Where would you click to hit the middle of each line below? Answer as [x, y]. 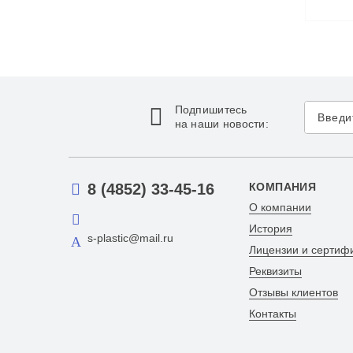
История [270, 229]
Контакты [272, 314]
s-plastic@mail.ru [130, 238]
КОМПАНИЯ [282, 187]
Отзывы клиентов [293, 293]
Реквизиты [275, 271]
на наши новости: [222, 124]
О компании [280, 208]
